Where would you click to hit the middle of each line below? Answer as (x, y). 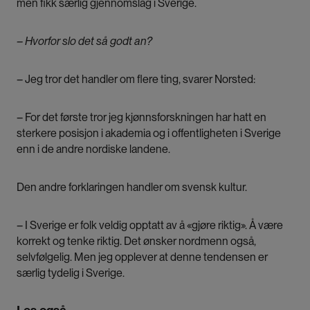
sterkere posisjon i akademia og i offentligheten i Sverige (149, 134)
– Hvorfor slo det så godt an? (85, 42)
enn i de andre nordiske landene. (95, 149)
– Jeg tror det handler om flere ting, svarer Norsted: (136, 80)
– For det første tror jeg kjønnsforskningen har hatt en (142, 118)
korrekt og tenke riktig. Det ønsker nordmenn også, (136, 241)
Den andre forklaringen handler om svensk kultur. (133, 188)
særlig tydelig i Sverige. (71, 273)
